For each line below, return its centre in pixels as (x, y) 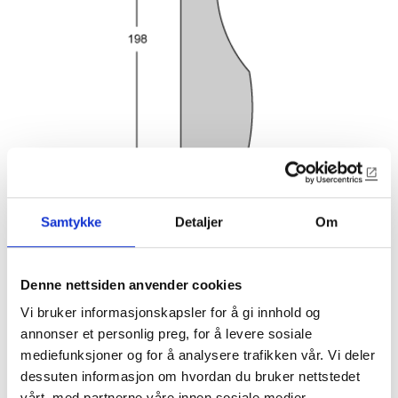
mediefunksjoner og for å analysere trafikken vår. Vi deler (198, 355)
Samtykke (71, 221)
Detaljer (199, 221)
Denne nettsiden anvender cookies (131, 284)
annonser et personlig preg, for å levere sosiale (166, 334)
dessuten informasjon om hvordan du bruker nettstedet (190, 377)
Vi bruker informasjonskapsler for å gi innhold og (171, 313)
